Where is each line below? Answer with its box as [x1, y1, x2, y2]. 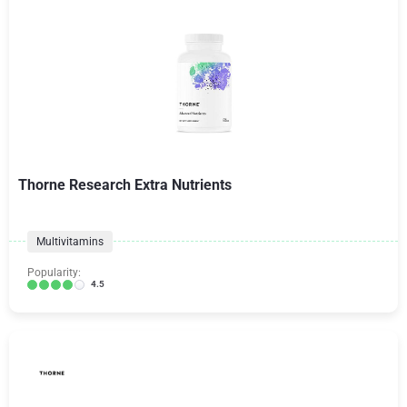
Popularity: [27, 266, 81, 279]
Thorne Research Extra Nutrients [18, 176, 232, 194]
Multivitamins [36, 235, 104, 248]
